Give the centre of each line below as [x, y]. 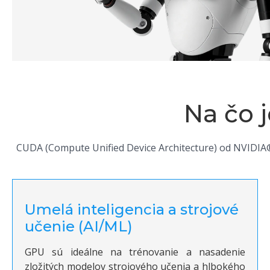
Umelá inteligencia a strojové [132, 210]
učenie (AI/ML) [79, 227]
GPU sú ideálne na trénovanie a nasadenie [135, 252]
